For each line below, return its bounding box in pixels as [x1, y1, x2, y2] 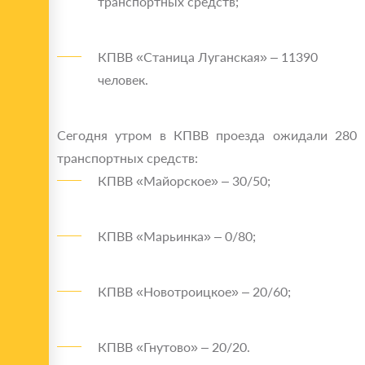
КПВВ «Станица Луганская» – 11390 [98, 49, 318, 65]
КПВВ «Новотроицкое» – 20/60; [98, 284, 291, 300]
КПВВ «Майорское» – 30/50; [98, 173, 270, 189]
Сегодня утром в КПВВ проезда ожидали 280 [57, 127, 357, 143]
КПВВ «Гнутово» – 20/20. [98, 339, 250, 355]
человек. [98, 72, 148, 88]
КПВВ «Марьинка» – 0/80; [98, 228, 256, 244]
